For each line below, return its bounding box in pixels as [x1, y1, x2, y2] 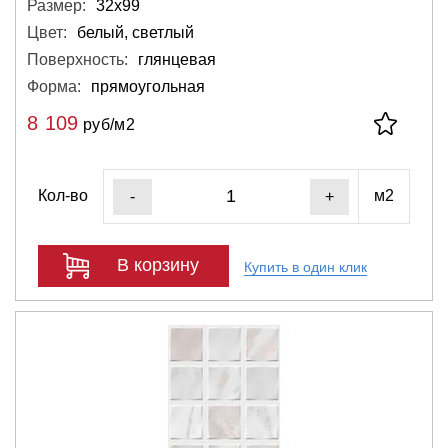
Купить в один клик [244, 259, 367, 275]
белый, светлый [77, 23, 194, 41]
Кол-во [38, 187, 88, 204]
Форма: [27, 77, 81, 95]
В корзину [117, 255, 199, 275]
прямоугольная [91, 77, 205, 95]
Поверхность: [27, 50, 128, 68]
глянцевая [138, 50, 216, 68]
